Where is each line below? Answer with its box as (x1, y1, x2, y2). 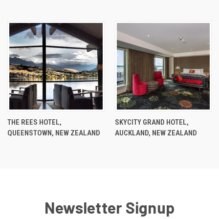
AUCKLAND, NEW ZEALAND (114, 129, 197, 138)
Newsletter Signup (44, 198, 175, 217)
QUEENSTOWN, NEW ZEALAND (7, 129, 100, 138)
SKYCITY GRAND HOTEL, (114, 118, 189, 127)
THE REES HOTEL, (7, 118, 62, 127)
